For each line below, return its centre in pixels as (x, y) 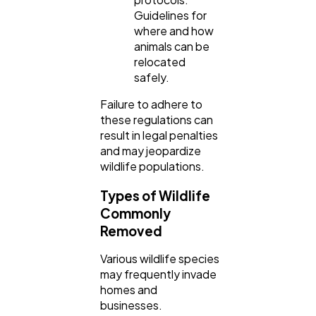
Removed (131, 231)
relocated (160, 61)
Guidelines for (170, 15)
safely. (152, 77)
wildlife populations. (152, 166)
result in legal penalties (159, 135)
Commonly (135, 214)
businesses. (131, 305)
